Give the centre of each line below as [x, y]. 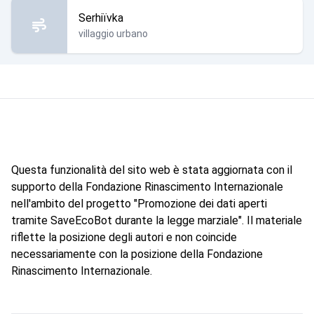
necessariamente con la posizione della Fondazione [137, 254]
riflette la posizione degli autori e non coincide [124, 237]
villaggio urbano [113, 34]
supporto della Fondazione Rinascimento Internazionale [147, 187]
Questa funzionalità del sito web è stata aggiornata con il [152, 170]
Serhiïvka [101, 18]
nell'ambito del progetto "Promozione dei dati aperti [139, 204]
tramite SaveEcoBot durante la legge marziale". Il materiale [157, 220]
